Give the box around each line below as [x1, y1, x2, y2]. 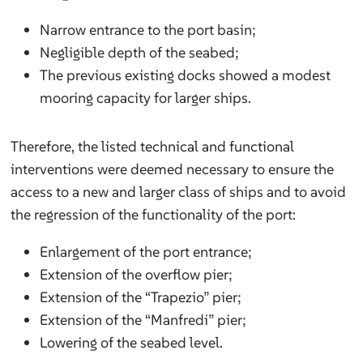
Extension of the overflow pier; [40, 265, 233, 284]
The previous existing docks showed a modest [40, 66, 331, 85]
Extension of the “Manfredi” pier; [40, 310, 247, 330]
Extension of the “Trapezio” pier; [40, 288, 242, 307]
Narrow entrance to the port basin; [40, 20, 257, 40]
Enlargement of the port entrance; [40, 242, 253, 262]
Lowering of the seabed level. [40, 333, 224, 352]
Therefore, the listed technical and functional [11, 137, 295, 156]
